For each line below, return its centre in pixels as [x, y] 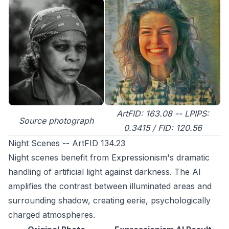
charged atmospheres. [52, 215]
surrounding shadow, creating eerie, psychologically [109, 201]
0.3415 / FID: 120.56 [163, 128]
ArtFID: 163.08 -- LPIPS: [163, 114]
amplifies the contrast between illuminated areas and [110, 186]
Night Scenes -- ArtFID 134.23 [67, 143]
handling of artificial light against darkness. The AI [105, 172]
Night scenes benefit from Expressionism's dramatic [109, 158]
